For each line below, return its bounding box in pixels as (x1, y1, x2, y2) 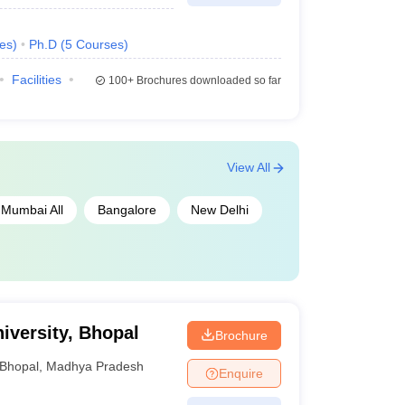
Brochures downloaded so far (133, 74, 281, 87)
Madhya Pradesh (46, 358, 145, 373)
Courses (75, 37, 124, 52)
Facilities (11, 72, 61, 87)
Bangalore (97, 202, 156, 217)
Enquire (218, 365, 263, 381)
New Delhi (190, 202, 249, 217)
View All (226, 160, 270, 174)
